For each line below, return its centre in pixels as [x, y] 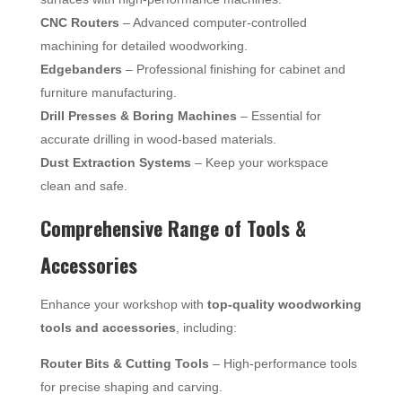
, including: [206, 327]
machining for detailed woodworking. [144, 45]
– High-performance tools [283, 363]
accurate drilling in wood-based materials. [158, 139]
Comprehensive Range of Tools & [173, 227]
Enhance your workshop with [123, 304]
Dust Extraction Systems [115, 162]
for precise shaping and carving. [131, 386]
